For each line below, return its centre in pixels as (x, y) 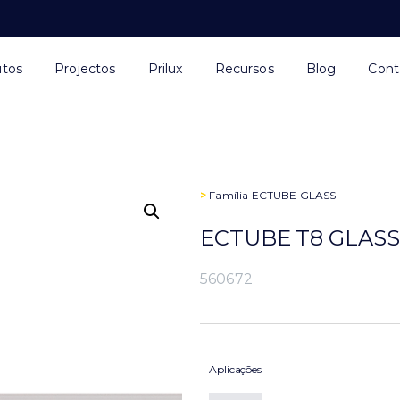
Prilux (165, 68)
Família (229, 195)
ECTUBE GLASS (294, 195)
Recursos (244, 68)
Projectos (85, 68)
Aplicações (235, 369)
